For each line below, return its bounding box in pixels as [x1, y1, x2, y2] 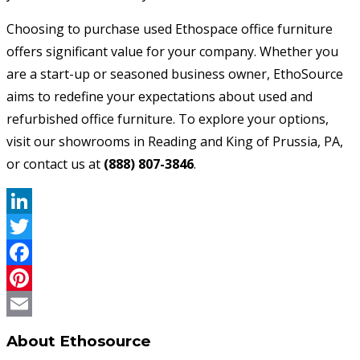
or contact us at [6, 155, 104, 174]
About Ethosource [6, 332, 151, 351]
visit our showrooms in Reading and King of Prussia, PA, [6, 133, 343, 151]
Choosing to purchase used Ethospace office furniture [6, 20, 333, 39]
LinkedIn [6, 218, 59, 236]
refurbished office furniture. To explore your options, [6, 110, 329, 129]
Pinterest [6, 295, 62, 313]
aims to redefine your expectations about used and [6, 88, 313, 106]
